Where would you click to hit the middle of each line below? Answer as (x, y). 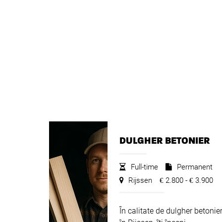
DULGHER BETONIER (164, 141)
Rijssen (139, 180)
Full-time (143, 167)
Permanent (194, 167)
